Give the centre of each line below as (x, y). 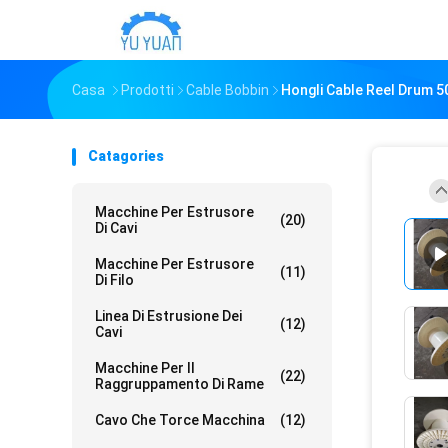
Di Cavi (116, 228)
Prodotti (147, 90)
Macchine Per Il (145, 368)
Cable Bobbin (227, 90)
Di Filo (114, 280)
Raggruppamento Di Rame (179, 384)
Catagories (126, 156)
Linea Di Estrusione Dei (168, 316)
